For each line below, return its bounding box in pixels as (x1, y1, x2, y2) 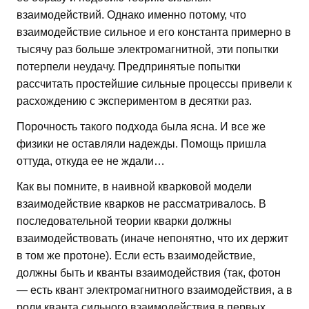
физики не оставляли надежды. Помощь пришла (17, 137, 266, 150)
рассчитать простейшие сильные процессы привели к (17, 77, 292, 90)
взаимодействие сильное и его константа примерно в (17, 26, 291, 38)
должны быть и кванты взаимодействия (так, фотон (17, 266, 281, 279)
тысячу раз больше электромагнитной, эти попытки (17, 43, 279, 55)
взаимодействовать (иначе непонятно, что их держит (17, 232, 288, 244)
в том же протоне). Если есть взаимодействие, (17, 249, 255, 261)
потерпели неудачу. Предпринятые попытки (17, 60, 241, 72)
